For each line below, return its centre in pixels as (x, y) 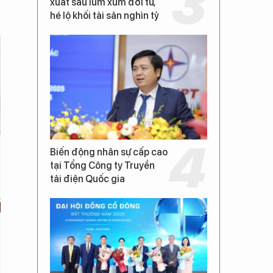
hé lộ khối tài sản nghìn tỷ (105, 16)
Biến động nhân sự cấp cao (109, 152)
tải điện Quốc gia (87, 179)
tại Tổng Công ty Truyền (102, 165)
